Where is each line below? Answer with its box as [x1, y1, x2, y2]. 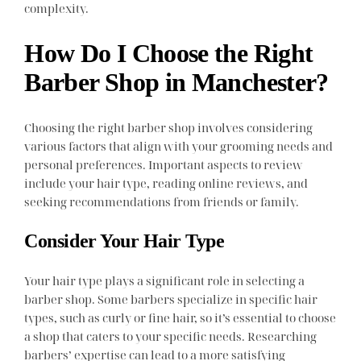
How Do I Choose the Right [24, 39, 313, 68]
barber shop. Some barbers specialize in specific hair [24, 291, 318, 308]
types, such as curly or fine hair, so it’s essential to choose [24, 309, 337, 326]
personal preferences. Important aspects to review [24, 156, 304, 172]
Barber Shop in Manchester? [24, 68, 329, 98]
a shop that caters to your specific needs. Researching [24, 328, 317, 345]
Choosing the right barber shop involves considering [24, 118, 313, 135]
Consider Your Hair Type [24, 230, 225, 252]
